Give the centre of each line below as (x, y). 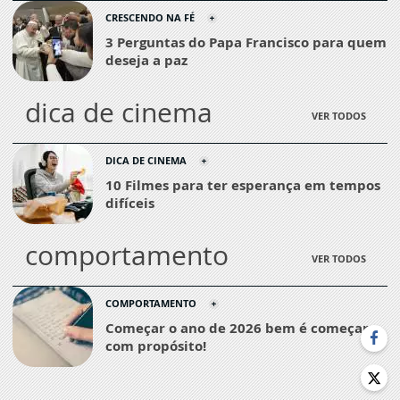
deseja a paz (146, 60)
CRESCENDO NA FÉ (150, 17)
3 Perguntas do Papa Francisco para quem (246, 42)
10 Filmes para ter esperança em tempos (243, 185)
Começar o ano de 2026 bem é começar (237, 328)
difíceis (130, 203)
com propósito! (156, 346)
